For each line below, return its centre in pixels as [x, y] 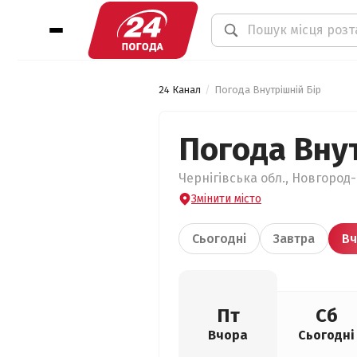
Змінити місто [226, 199]
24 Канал [180, 90]
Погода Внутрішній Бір [268, 90]
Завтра [294, 239]
